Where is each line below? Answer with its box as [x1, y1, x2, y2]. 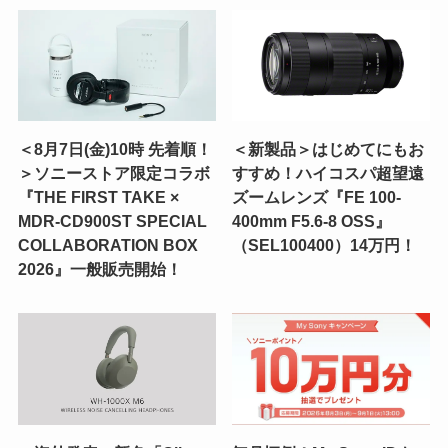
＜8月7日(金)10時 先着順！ [17, 140, 212, 159]
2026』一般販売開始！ [17, 260, 182, 279]
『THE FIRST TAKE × [17, 188, 179, 207]
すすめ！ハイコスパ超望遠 [232, 164, 425, 183]
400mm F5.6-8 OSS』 [232, 212, 392, 231]
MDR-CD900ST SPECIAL [17, 212, 207, 231]
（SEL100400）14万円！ [232, 236, 417, 255]
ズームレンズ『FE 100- [232, 188, 402, 207]
